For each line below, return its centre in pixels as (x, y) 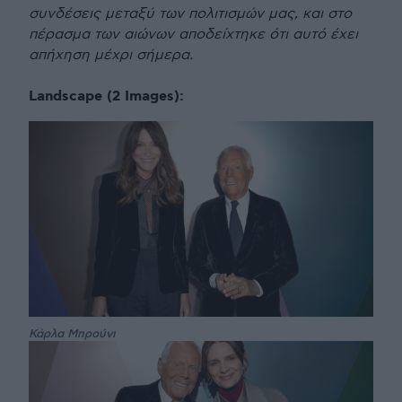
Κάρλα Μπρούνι (72, 333)
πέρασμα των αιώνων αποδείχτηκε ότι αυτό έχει (193, 35)
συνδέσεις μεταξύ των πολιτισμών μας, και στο (190, 14)
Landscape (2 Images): (106, 97)
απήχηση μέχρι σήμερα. (111, 56)
